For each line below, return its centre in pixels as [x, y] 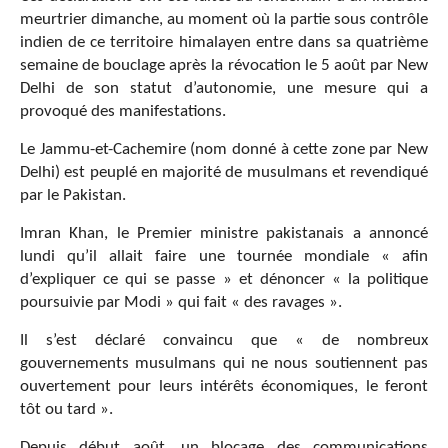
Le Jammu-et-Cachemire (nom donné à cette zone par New [224, 150]
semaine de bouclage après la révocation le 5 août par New [224, 66]
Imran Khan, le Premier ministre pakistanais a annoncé [224, 234]
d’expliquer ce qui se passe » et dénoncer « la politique [224, 280]
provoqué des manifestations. [123, 112]
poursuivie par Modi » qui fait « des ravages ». [181, 303]
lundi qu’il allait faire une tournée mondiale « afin [224, 257]
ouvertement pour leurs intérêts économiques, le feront [224, 387]
